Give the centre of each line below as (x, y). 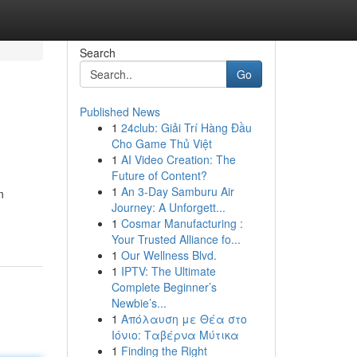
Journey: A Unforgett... (168, 207)
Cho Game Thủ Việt (161, 143)
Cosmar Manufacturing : (182, 223)
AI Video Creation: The (178, 159)
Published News (120, 112)
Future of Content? (159, 175)
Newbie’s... (139, 303)
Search (97, 53)
